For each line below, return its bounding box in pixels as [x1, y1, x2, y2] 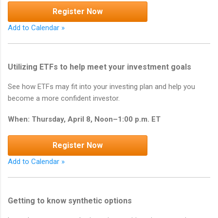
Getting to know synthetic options [8, 196, 132, 205]
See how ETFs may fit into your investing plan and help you [8, 82, 195, 91]
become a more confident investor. [8, 93, 120, 103]
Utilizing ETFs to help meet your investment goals [8, 62, 191, 72]
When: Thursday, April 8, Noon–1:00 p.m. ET [8, 115, 161, 124]
